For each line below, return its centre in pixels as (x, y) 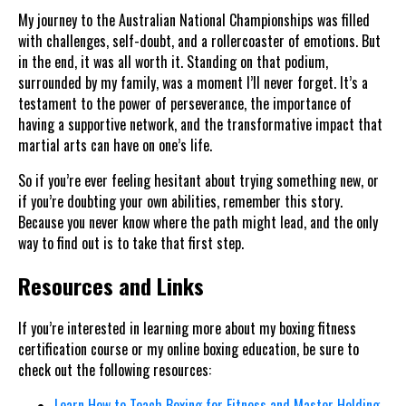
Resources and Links (111, 285)
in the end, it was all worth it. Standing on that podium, (173, 62)
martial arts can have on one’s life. (115, 145)
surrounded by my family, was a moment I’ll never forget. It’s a (193, 83)
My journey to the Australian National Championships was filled (194, 20)
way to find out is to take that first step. (131, 243)
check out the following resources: (115, 369)
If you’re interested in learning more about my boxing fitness (187, 328)
